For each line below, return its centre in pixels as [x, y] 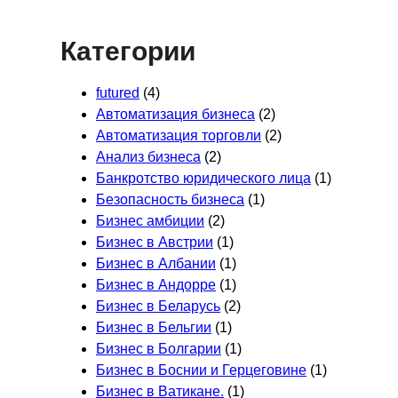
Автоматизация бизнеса [175, 114]
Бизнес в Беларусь [158, 306]
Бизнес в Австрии [155, 242]
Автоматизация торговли [179, 135]
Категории [128, 51]
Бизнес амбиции [150, 220]
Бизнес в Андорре [156, 284]
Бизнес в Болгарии [159, 348]
